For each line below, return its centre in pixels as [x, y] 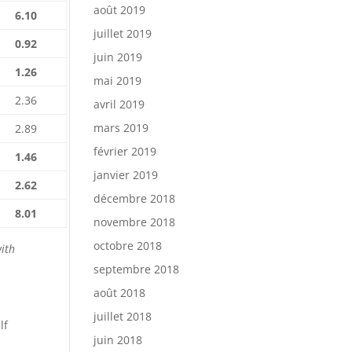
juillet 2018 [123, 316]
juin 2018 [118, 340]
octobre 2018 [128, 246]
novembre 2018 [135, 222]
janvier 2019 [126, 175]
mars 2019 [121, 128]
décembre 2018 [135, 198]
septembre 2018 [137, 269]
